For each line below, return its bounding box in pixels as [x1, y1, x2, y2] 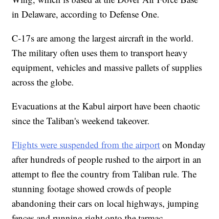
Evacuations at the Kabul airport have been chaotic [12, 99, 200, 112]
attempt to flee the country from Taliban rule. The [12, 167, 197, 180]
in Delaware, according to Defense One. [12, 7, 160, 20]
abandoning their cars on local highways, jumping [12, 197, 199, 209]
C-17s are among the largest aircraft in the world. [12, 31, 194, 44]
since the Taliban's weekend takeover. [12, 114, 150, 127]
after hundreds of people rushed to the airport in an [12, 153, 202, 165]
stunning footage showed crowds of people [12, 182, 172, 195]
